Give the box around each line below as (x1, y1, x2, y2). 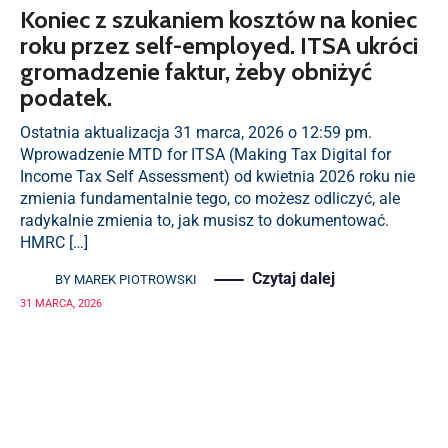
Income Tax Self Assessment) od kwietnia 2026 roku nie (20, 167, 415, 186)
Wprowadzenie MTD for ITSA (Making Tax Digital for (20, 145, 391, 164)
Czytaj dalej (252, 269, 335, 288)
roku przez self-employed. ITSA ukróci (20, 31, 418, 60)
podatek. (20, 83, 112, 112)
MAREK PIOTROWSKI (74, 272, 197, 287)
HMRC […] (20, 233, 88, 252)
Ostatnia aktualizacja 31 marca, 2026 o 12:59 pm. (20, 123, 372, 142)
